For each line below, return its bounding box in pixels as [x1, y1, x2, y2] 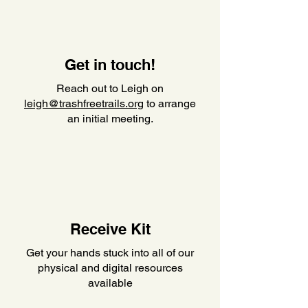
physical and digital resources [37, 261, 183, 274]
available [87, 276, 133, 289]
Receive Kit [69, 220, 151, 238]
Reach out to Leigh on [56, 82, 164, 95]
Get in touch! [65, 56, 155, 74]
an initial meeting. [67, 112, 153, 125]
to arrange [144, 97, 196, 110]
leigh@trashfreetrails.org [24, 97, 144, 110]
